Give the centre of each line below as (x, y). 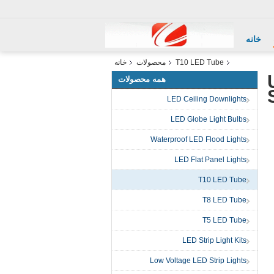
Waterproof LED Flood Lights (198, 139)
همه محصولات (142, 79)
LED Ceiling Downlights (207, 99)
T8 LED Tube (224, 200)
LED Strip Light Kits (214, 240)
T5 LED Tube (224, 220)
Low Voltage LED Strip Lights (198, 261)
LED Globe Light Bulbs (209, 119)
